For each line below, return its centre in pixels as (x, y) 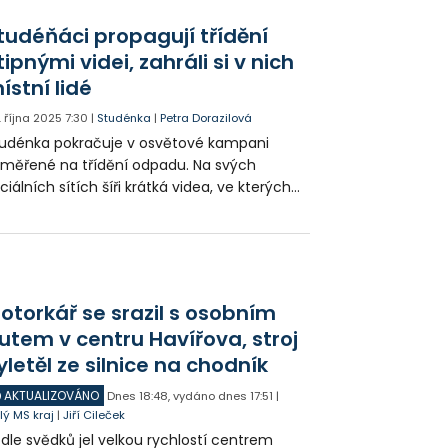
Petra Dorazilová (206, 118)
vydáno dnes (210, 395)
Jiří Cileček (94, 414)
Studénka (124, 118)
